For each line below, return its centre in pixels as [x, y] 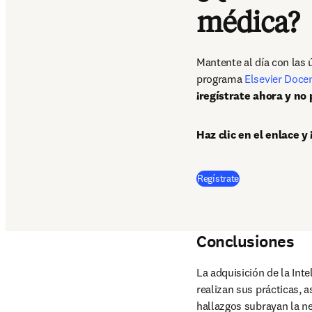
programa [221, 79]
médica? [248, 25]
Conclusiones [245, 242]
